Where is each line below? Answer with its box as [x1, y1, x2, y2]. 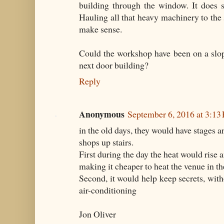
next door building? [79, 59, 148, 71]
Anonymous [79, 107, 124, 120]
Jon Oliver [79, 207, 116, 220]
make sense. [79, 23, 122, 35]
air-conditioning [79, 183, 136, 196]
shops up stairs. [79, 135, 133, 148]
